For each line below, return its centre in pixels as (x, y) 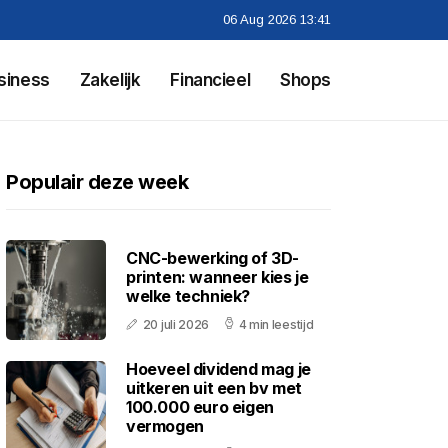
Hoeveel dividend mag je (218, 369)
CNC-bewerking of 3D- (213, 257)
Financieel (210, 80)
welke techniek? (188, 295)
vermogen (165, 426)
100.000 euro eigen (200, 407)
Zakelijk (110, 80)
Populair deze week (97, 182)
